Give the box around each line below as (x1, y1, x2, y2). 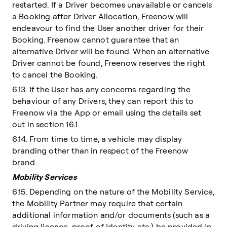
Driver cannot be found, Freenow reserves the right (12, 58, 206, 68)
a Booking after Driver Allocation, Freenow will (12, 11, 188, 21)
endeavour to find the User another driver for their (12, 23, 204, 33)
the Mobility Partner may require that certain (12, 198, 183, 208)
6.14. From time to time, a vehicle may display (12, 134, 182, 144)
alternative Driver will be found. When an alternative (12, 46, 210, 56)
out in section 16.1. (12, 119, 80, 129)
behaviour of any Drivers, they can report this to (12, 96, 194, 106)
